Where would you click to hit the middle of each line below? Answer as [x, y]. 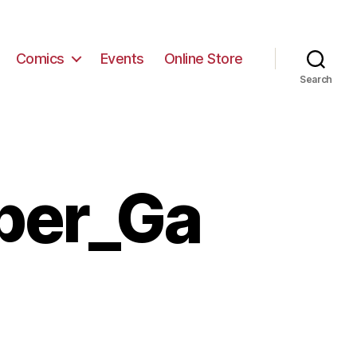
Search [316, 79]
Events [122, 58]
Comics [40, 58]
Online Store [203, 58]
